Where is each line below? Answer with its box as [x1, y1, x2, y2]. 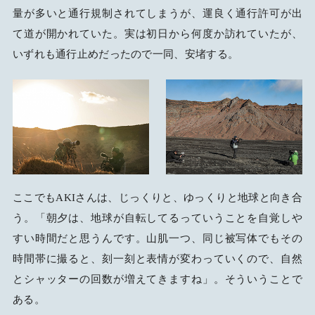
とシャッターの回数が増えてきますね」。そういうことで [12, 274, 303, 285]
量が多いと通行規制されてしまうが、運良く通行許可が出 [12, 7, 303, 19]
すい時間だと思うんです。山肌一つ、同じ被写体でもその [12, 233, 303, 245]
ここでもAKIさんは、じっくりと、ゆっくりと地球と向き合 [12, 192, 303, 204]
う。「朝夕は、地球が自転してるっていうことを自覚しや [12, 212, 303, 224]
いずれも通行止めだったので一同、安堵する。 [12, 48, 239, 60]
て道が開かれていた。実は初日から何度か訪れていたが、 [12, 27, 303, 39]
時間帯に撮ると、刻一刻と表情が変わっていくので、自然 [12, 253, 303, 265]
